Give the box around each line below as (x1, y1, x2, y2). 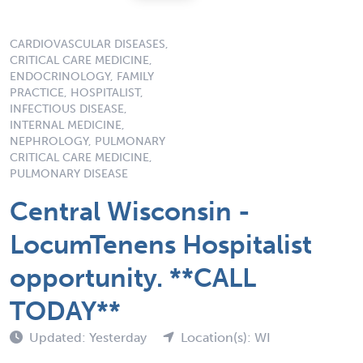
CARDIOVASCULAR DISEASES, (10, 36, 169, 51)
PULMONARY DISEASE (10, 166, 128, 181)
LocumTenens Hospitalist (10, 228, 312, 260)
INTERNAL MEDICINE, (10, 117, 125, 132)
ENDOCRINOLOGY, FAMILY (10, 69, 154, 83)
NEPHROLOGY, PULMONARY (10, 134, 165, 148)
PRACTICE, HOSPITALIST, (10, 85, 143, 100)
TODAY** (10, 295, 121, 327)
